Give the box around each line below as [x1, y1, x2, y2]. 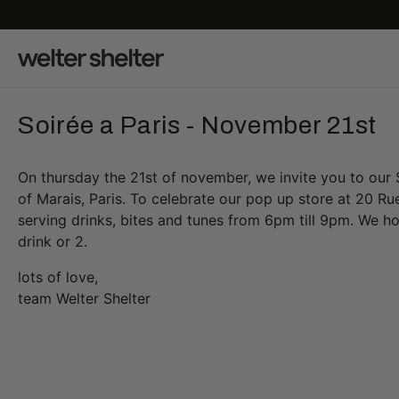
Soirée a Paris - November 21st [18, 111, 377, 139]
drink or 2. [18, 232, 92, 250]
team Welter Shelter [18, 289, 151, 307]
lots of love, [18, 268, 98, 286]
